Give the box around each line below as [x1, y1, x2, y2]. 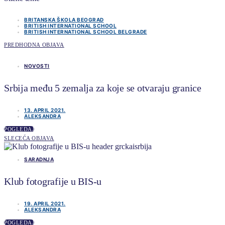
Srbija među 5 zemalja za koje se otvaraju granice [4, 82, 201, 93]
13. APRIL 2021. [24, 107, 66, 114]
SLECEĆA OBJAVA [4, 135, 54, 142]
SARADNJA [24, 156, 54, 163]
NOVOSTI [24, 63, 50, 69]
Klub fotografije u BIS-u [4, 175, 101, 187]
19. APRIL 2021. [24, 200, 66, 207]
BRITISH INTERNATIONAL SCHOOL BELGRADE [24, 29, 147, 35]
